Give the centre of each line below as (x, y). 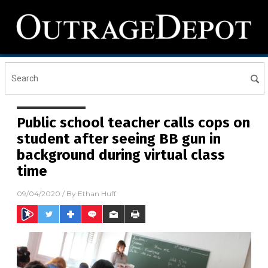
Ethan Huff (97, 194)
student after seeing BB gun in (119, 139)
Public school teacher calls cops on (133, 123)
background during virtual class (121, 155)
